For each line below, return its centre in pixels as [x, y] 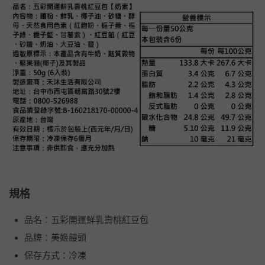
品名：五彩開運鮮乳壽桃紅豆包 [86, 220]
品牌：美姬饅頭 [55, 238]
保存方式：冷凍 [55, 256]
